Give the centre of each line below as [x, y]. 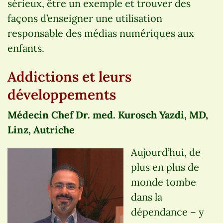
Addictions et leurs [69, 76]
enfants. [26, 48]
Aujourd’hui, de [166, 152]
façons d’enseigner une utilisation [85, 18]
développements [62, 94]
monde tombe [164, 182]
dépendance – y [167, 212]
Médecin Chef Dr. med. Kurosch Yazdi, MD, [108, 114]
